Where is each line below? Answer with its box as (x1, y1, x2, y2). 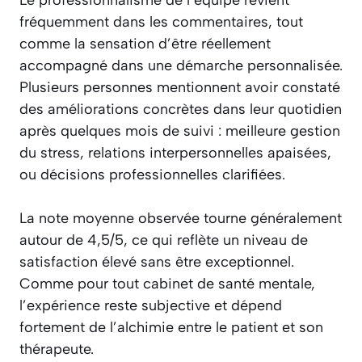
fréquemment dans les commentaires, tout (19, 13, 303, 32)
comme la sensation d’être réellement (19, 35, 271, 53)
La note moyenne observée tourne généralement (19, 209, 342, 228)
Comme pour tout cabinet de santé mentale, (19, 275, 315, 293)
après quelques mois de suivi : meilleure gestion (19, 122, 340, 141)
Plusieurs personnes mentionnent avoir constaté (19, 78, 340, 97)
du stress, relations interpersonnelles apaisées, (19, 144, 331, 162)
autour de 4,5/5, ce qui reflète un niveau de (19, 231, 308, 250)
